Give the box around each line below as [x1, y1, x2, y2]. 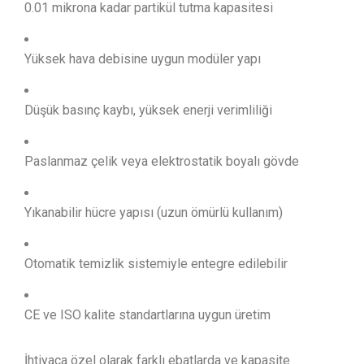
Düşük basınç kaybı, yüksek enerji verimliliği [24, 102, 272, 118]
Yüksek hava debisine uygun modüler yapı [24, 51, 261, 67]
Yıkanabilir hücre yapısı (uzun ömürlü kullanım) [24, 205, 283, 220]
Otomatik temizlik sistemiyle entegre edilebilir [24, 256, 288, 271]
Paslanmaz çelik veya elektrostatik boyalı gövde [24, 154, 299, 169]
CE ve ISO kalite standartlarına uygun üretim [24, 307, 271, 323]
